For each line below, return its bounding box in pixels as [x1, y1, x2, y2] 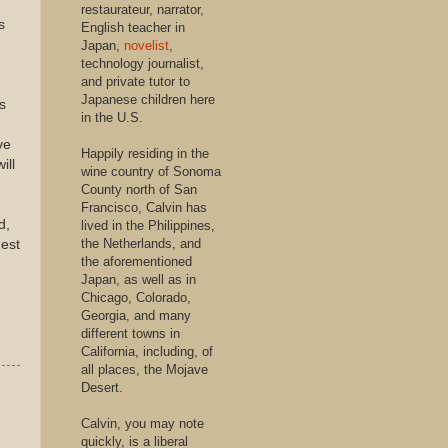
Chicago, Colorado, [81, 290, 191, 305]
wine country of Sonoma [81, 164, 221, 179]
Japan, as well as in [81, 272, 196, 287]
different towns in [81, 326, 180, 341]
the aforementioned [81, 254, 192, 269]
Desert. [81, 380, 123, 395]
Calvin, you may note [81, 416, 204, 431]
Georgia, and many [81, 308, 191, 323]
